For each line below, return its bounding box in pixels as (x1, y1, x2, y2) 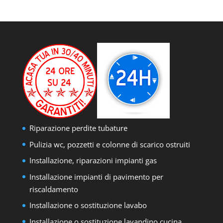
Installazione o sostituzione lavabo (29, 200, 147, 210)
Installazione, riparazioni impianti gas (29, 155, 157, 165)
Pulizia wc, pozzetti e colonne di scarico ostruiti (29, 139, 190, 149)
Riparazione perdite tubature (29, 123, 127, 133)
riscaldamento (29, 184, 78, 194)
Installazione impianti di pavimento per (29, 171, 163, 182)
